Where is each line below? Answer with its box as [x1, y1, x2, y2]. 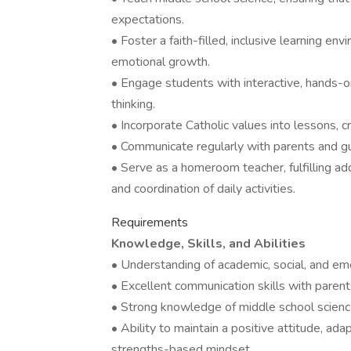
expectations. [111, 11, 184, 28]
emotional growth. [111, 53, 210, 71]
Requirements [111, 214, 188, 231]
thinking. [111, 96, 155, 113]
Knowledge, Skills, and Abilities [111, 235, 306, 252]
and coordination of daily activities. [111, 180, 295, 197]
